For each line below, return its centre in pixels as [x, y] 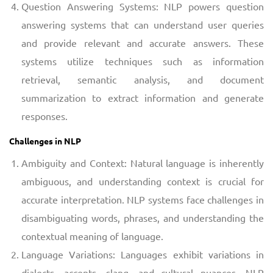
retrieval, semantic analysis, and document [143, 79]
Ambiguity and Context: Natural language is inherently [143, 162]
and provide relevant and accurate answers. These [143, 42]
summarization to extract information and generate [143, 97]
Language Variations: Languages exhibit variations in [143, 254]
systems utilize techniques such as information [143, 61]
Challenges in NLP [45, 140]
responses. [44, 115]
